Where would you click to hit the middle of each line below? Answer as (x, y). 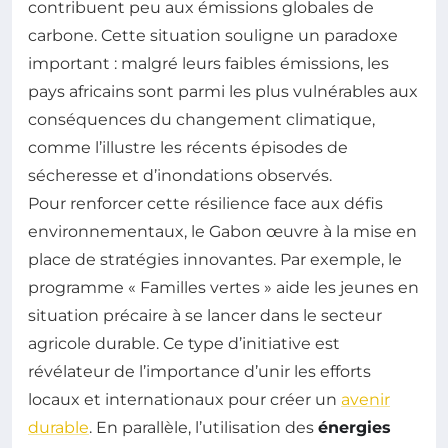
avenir (365, 399)
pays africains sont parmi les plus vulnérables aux (223, 91)
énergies (354, 427)
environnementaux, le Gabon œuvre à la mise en (222, 231)
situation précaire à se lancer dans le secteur (205, 315)
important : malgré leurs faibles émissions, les (208, 63)
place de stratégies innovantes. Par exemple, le (215, 259)
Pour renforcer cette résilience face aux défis (205, 203)
